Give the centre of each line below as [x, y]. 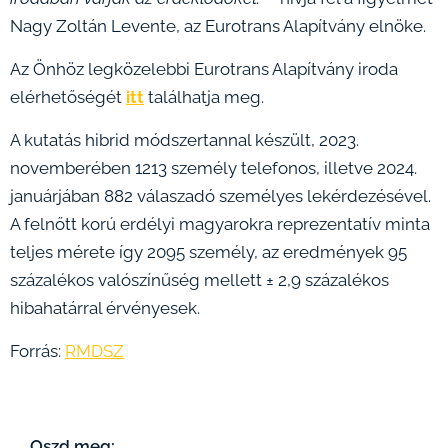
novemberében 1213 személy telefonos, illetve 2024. [213, 168]
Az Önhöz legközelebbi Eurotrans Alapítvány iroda [204, 69]
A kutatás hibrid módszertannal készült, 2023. [184, 140]
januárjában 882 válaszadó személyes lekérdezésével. [220, 196]
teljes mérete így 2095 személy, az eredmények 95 [208, 252]
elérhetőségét [68, 97]
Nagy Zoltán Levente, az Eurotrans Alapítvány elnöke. [218, 26]
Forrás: [37, 351]
